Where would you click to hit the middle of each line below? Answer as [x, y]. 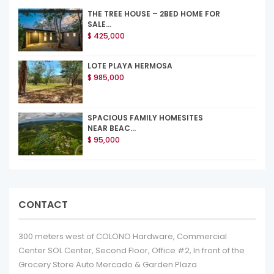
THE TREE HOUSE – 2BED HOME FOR [154, 13]
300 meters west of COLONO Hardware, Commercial [123, 236]
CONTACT [43, 204]
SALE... [99, 24]
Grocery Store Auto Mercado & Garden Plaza [108, 264]
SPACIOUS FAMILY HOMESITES [145, 117]
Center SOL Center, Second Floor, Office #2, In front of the [131, 250]
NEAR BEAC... [112, 128]
